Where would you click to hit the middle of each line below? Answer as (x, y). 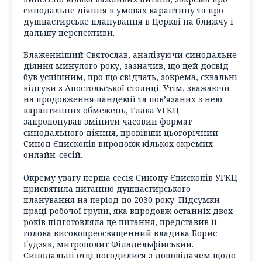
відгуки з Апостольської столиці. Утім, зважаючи (127, 88)
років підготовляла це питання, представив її (120, 222)
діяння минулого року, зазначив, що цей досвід (126, 66)
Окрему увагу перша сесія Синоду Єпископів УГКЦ (130, 177)
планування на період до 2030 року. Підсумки (122, 199)
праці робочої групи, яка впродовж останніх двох (128, 211)
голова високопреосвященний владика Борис (120, 233)
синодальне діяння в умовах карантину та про (123, 10)
